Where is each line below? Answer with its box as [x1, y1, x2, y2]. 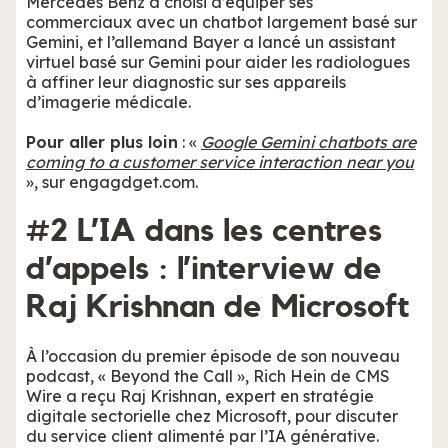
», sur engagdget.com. [26, 172, 198, 193]
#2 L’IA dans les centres [26, 215, 382, 248]
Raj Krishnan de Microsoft [26, 291, 409, 324]
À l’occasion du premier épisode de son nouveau [26, 346, 400, 367]
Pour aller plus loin [26, 132, 178, 153]
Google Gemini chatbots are [201, 132, 416, 153]
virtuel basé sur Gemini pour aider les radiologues [26, 52, 410, 73]
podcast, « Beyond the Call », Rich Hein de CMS [26, 366, 390, 387]
